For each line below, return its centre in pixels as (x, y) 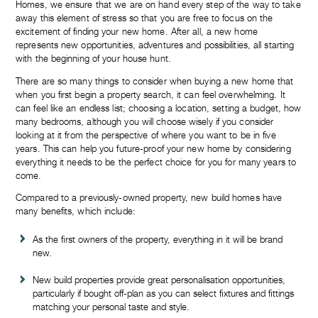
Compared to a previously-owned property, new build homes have (149, 198)
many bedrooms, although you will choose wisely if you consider (145, 121)
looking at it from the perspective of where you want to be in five (146, 135)
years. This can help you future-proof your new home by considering (153, 148)
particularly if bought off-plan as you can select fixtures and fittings (163, 294)
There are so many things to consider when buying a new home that (155, 81)
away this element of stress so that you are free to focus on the (144, 18)
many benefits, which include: (76, 212)
